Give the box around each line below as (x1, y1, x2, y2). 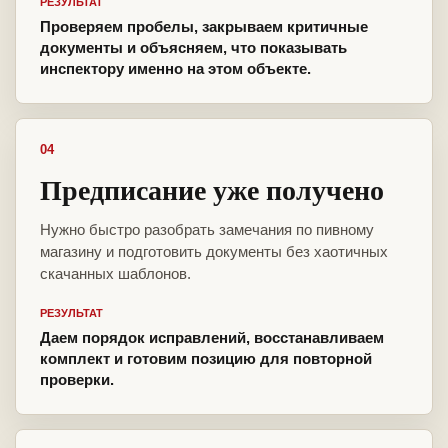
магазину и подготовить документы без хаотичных (40, 243, 388, 261)
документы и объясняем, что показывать (40, 39, 347, 57)
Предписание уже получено (40, 169, 384, 211)
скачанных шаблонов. (40, 265, 191, 283)
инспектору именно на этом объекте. (40, 60, 311, 78)
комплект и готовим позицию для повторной (40, 350, 372, 368)
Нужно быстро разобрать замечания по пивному (40, 221, 374, 239)
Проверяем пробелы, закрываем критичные (40, 18, 368, 36)
